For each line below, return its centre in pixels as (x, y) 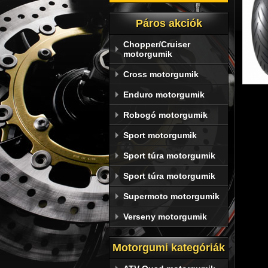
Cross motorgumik (161, 74)
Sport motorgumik (160, 135)
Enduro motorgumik (164, 95)
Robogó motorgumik (165, 115)
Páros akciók (169, 23)
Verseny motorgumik (165, 217)
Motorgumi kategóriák (169, 248)
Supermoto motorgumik (171, 196)
